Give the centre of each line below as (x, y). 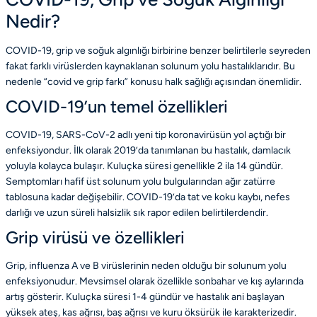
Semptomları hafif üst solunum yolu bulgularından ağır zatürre (140, 182)
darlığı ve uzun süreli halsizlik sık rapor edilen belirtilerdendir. (137, 213)
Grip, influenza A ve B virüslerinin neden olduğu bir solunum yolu (146, 266)
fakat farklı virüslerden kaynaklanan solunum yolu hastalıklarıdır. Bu (150, 67)
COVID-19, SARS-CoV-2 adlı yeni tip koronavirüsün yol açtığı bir (146, 135)
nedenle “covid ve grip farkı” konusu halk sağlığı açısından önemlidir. (154, 82)
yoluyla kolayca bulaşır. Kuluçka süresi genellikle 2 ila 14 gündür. (144, 166)
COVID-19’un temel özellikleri (117, 107)
